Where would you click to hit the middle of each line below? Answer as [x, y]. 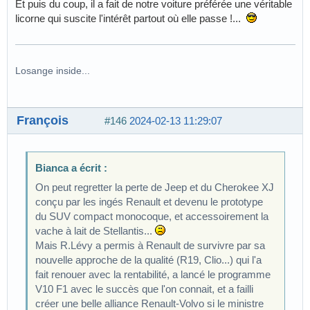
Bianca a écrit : [72, 167]
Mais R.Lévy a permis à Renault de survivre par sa [151, 245]
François [43, 120]
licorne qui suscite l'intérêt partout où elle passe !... [131, 18]
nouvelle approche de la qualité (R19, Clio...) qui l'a [149, 259]
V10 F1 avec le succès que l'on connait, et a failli [145, 289]
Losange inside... [53, 71]
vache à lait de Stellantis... [95, 230]
